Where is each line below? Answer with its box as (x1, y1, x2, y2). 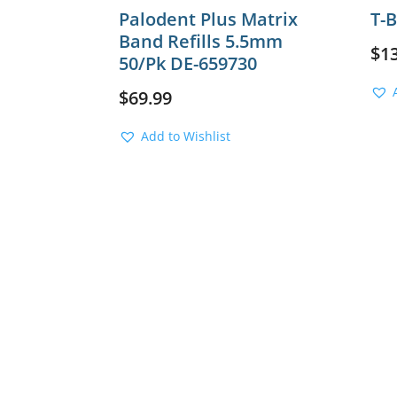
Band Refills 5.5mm (119, 28, 284, 53)
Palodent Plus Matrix (119, 6, 299, 31)
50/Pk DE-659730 (119, 51, 258, 75)
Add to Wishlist (141, 127, 231, 144)
